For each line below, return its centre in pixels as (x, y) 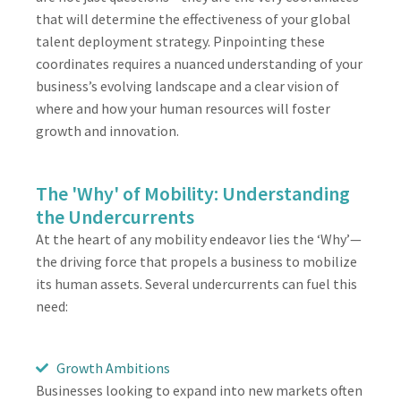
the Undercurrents (115, 216)
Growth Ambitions (113, 367)
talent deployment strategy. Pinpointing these (180, 41)
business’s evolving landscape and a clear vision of (188, 85)
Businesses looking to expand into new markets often (199, 390)
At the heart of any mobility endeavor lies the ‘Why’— (199, 239)
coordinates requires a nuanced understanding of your (199, 63)
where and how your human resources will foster (183, 108)
